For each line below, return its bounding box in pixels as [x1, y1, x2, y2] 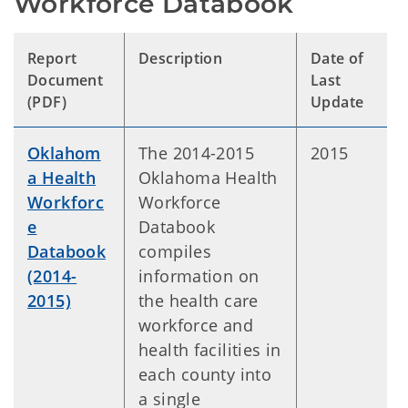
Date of [311, 48, 364, 68]
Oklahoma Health [138, 167, 278, 189]
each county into [138, 363, 272, 385]
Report [27, 48, 77, 68]
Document [27, 70, 104, 90]
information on [138, 265, 260, 287]
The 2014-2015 [138, 142, 254, 164]
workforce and [138, 314, 253, 336]
